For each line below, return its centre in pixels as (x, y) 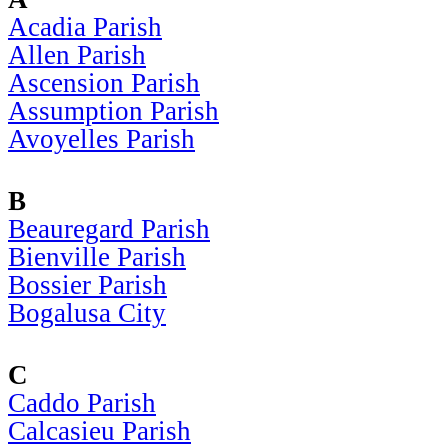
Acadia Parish (85, 26)
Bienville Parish (97, 256)
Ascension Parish (104, 82)
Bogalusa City (87, 312)
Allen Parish (77, 54)
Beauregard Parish (109, 228)
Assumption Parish (113, 110)
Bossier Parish (87, 284)
